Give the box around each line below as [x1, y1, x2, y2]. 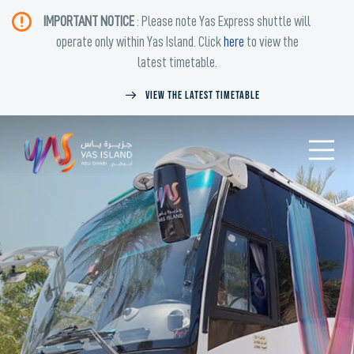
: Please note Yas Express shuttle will [134, 14, 311, 28]
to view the [243, 35, 299, 49]
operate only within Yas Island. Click [55, 35, 224, 49]
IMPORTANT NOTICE [43, 14, 134, 28]
